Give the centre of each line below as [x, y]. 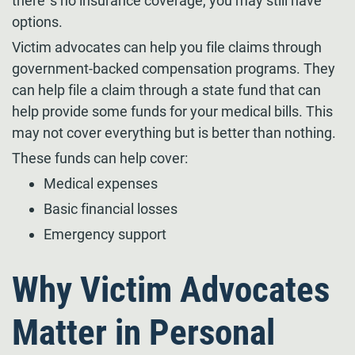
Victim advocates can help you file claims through [167, 47]
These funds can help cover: [100, 158]
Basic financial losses [111, 209]
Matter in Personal [143, 332]
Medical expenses [101, 183]
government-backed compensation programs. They [174, 69]
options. [37, 22]
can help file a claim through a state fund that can [166, 90]
